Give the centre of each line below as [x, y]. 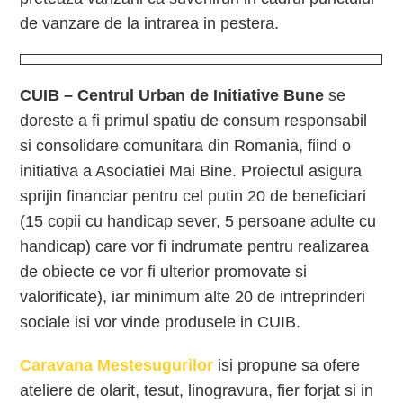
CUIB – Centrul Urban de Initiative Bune [172, 95]
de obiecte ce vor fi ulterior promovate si [164, 272]
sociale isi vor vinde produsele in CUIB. [161, 322]
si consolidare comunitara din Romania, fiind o [186, 146]
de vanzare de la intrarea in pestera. [150, 23]
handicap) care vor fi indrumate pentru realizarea [195, 246]
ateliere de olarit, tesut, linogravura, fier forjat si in [197, 390]
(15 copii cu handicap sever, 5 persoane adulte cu [198, 221]
